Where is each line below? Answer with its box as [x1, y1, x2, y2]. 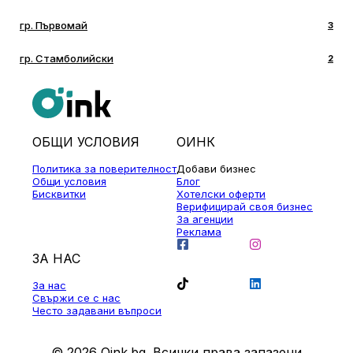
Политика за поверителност [32, 162, 176, 175]
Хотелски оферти [176, 187, 266, 200]
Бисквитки [32, 187, 86, 200]
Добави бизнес [176, 162, 256, 175]
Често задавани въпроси [32, 303, 162, 317]
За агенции [176, 212, 233, 225]
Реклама [176, 225, 221, 238]
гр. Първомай [20, 19, 87, 32]
